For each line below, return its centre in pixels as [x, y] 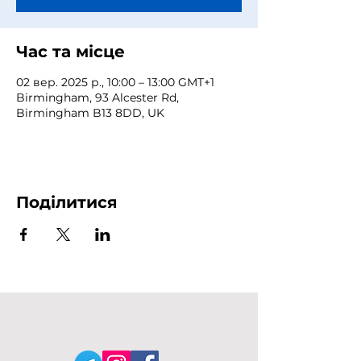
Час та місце [71, 52]
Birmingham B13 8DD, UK [90, 113]
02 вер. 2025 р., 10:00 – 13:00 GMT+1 [115, 82]
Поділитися [67, 202]
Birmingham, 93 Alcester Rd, [98, 98]
